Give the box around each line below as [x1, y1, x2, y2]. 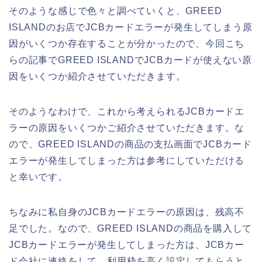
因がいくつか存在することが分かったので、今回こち [9, 39, 245, 49]
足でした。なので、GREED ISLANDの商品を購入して [9, 223, 253, 234]
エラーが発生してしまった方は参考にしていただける [9, 156, 245, 166]
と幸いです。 [9, 172, 68, 182]
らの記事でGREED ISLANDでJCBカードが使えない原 [9, 55, 252, 65]
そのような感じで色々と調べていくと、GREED [9, 6, 222, 16]
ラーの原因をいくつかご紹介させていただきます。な [9, 123, 245, 133]
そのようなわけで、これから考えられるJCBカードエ [9, 106, 244, 117]
